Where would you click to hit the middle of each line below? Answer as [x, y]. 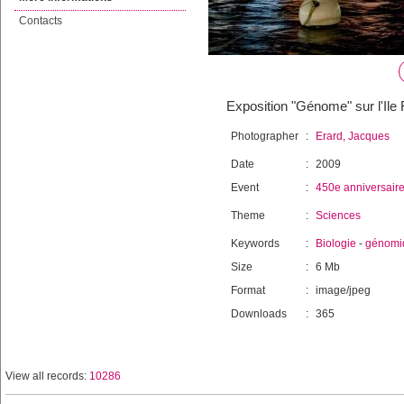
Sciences [338, 216]
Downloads [259, 314]
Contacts [41, 21]
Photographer [265, 136]
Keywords [255, 243]
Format [248, 290]
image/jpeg [343, 290]
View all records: [47, 376]
